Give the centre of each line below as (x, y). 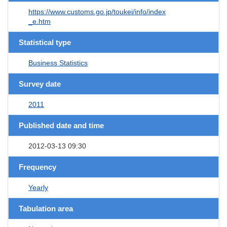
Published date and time (61, 125)
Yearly (38, 187)
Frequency (37, 167)
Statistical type (45, 42)
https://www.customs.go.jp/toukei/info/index (97, 11)
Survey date (40, 84)
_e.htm (40, 21)
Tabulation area (46, 208)
